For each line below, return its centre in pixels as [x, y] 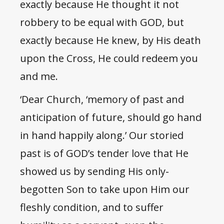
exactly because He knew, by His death [110, 40]
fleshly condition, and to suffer [92, 207]
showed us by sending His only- [94, 171]
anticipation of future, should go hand [111, 117]
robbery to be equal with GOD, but [102, 22]
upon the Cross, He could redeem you [109, 58]
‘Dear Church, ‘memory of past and [102, 99]
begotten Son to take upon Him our [105, 189]
